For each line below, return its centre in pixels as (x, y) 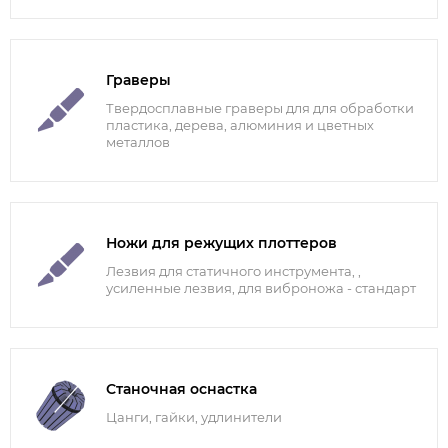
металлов (138, 142)
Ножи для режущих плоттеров (221, 243)
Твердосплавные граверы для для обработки (260, 108)
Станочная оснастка (181, 389)
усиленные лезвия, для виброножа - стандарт (261, 288)
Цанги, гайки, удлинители (194, 417)
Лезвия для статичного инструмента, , (233, 271)
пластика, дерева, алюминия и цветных (240, 125)
